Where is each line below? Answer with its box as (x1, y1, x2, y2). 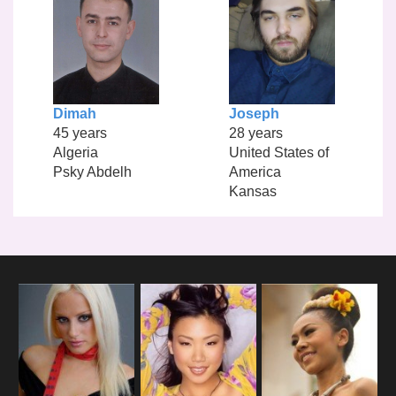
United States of (228, 144, 329, 160)
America (228, 164, 281, 179)
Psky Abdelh (52, 164, 132, 179)
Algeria (52, 144, 98, 160)
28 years (228, 125, 283, 141)
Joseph (228, 105, 279, 121)
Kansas (228, 183, 277, 199)
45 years (52, 125, 107, 141)
